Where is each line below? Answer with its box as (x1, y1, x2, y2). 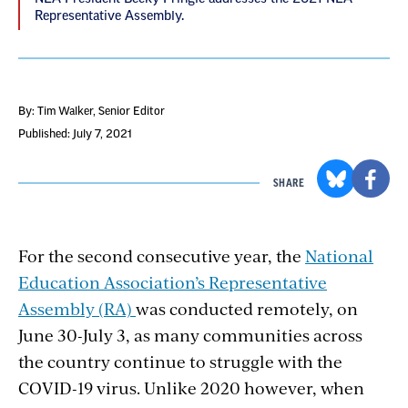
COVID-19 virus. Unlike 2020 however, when (18, 376, 364, 400)
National (305, 244, 373, 268)
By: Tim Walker (18, 106, 93, 117)
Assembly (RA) (18, 297, 136, 321)
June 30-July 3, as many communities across (18, 323, 362, 347)
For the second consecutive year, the (18, 244, 305, 268)
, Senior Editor (93, 106, 165, 117)
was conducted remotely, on (136, 297, 358, 321)
